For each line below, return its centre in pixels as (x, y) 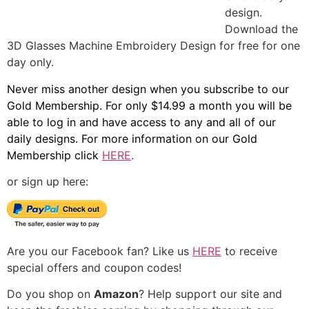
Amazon (116, 294)
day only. (30, 62)
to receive (249, 251)
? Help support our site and (210, 294)
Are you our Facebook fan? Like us (100, 251)
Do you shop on (50, 294)
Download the (261, 29)
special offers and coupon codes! (94, 267)
